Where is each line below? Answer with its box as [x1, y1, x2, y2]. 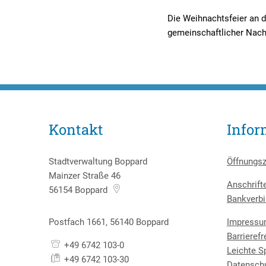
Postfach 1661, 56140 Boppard [49, 217, 169, 227]
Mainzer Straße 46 [49, 170, 121, 181]
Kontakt [49, 120, 103, 139]
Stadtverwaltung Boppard [49, 156, 147, 167]
